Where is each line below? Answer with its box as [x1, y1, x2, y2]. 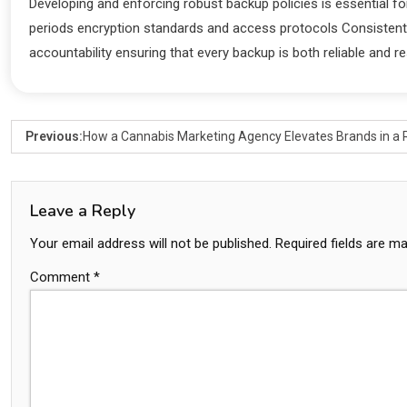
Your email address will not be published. [30, 235, 272, 253]
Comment [30, 269, 94, 286]
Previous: [25, 129, 83, 144]
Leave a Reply [30, 200, 135, 223]
